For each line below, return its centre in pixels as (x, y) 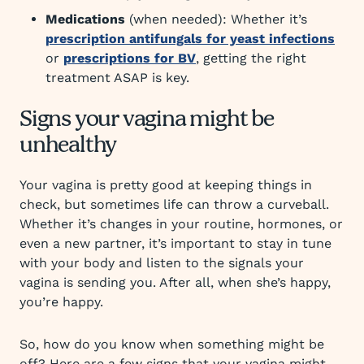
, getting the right (251, 58)
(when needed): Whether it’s (216, 19)
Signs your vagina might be (147, 120)
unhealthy (68, 146)
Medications (85, 19)
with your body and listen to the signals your (162, 263)
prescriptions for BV (130, 58)
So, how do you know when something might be (172, 344)
